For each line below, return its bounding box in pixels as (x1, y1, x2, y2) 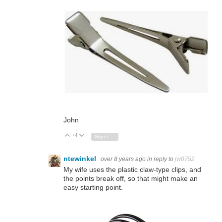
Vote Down (89, 133, 114, 139)
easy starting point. (63, 183, 123, 191)
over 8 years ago (101, 156, 146, 163)
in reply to (147, 156, 175, 163)
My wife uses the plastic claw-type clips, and (63, 165, 201, 173)
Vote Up (75, 133, 94, 139)
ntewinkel (63, 155, 98, 163)
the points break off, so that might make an (63, 174, 198, 182)
